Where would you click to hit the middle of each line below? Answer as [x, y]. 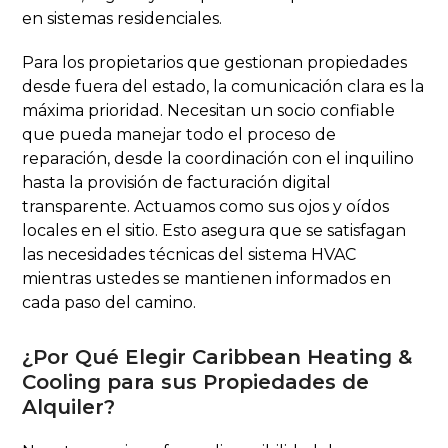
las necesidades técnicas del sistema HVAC [189, 254]
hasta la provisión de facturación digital [177, 182]
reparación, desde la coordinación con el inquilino [218, 158]
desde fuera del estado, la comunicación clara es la [223, 86]
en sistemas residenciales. [122, 18]
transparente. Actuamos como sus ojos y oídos [206, 206]
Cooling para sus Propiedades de [196, 381]
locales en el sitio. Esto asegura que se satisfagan [214, 230]
